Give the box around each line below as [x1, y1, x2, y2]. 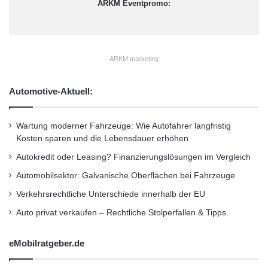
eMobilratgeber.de [9, 237, 84, 248]
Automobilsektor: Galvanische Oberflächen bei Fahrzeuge [16, 170, 235, 180]
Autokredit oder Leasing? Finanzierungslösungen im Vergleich [16, 152, 251, 162]
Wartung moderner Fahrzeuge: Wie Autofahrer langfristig [16, 121, 231, 130]
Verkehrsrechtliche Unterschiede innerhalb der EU [16, 189, 205, 199]
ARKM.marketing [109, 54, 159, 62]
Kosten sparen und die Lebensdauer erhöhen [16, 133, 188, 143]
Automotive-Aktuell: [9, 86, 93, 96]
